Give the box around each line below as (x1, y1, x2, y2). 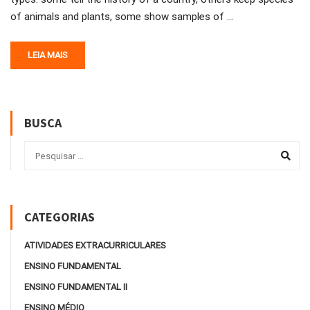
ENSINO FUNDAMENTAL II (24, 282, 127, 293)
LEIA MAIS (28, 49, 68, 60)
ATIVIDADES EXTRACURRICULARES (24, 240, 166, 251)
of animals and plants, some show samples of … (10, 10, 233, 23)
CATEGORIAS (24, 209, 95, 226)
